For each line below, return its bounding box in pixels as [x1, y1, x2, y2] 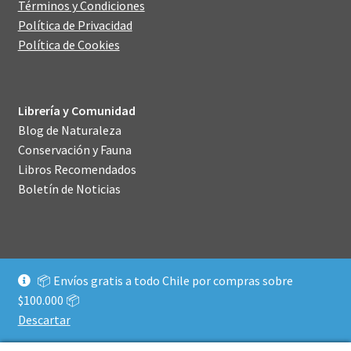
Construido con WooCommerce [17, 299, 185, 316]
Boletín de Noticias [17, 181, 121, 197]
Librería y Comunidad [17, 103, 136, 119]
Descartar [17, 312, 71, 327]
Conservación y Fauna [17, 142, 132, 158]
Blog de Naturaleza [17, 122, 121, 139]
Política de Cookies [17, 36, 120, 52]
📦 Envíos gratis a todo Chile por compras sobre [37, 273, 294, 288]
